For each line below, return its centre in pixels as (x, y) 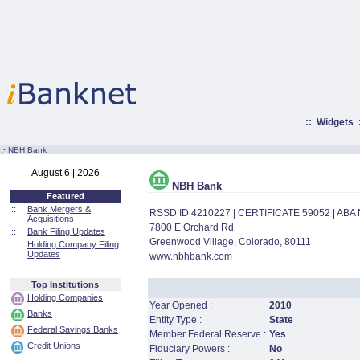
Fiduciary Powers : (189, 349)
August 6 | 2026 (65, 173)
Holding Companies (65, 297)
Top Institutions (65, 284)
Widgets (335, 122)
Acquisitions (51, 219)
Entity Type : (175, 320)
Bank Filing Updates (66, 231)
